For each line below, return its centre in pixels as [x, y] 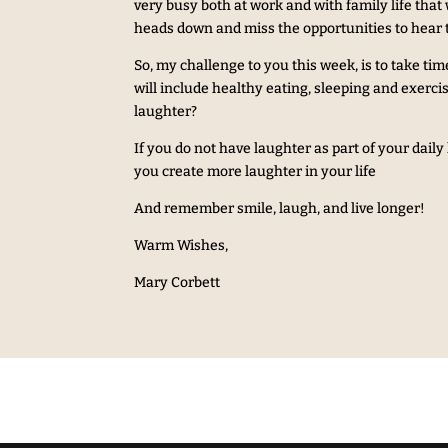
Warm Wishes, [181, 245]
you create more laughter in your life [255, 171]
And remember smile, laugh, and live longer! [280, 208]
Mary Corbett [177, 282]
